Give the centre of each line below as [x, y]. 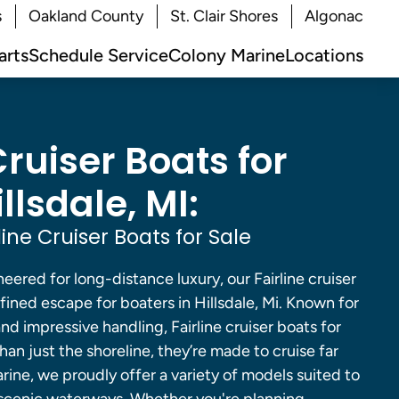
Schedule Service [98, 55]
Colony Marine [227, 55]
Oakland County [86, 16]
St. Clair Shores [224, 16]
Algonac [334, 16]
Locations [324, 55]
